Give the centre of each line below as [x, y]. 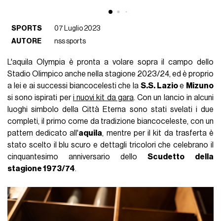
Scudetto [166, 157]
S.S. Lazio [159, 86]
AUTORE [27, 41]
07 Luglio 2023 [77, 28]
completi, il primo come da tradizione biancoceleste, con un [110, 121]
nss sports [70, 41]
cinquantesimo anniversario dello [77, 157]
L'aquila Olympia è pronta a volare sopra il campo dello [110, 62]
